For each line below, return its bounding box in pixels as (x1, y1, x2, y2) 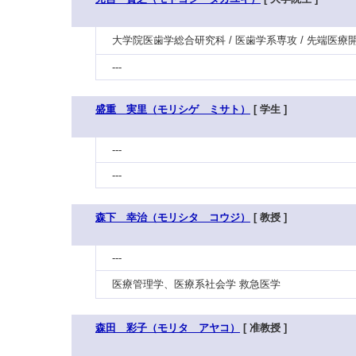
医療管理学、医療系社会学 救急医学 (112, 278, 281, 290)
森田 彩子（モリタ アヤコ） (95, 322, 240, 334)
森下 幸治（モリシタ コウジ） (95, 211, 250, 223)
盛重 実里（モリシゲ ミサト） (95, 103, 250, 115)
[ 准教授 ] (240, 322, 287, 334)
